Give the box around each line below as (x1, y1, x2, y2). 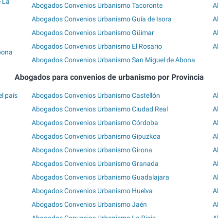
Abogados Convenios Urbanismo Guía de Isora (32, 15, 172, 23)
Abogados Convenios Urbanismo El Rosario (32, 42, 163, 51)
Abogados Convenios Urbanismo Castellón (32, 91, 161, 99)
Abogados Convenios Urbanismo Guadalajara (32, 173, 170, 181)
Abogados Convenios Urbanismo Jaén (32, 200, 147, 208)
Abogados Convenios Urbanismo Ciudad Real (32, 105, 168, 113)
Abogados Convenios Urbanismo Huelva (32, 186, 153, 195)
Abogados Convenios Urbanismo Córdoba (32, 118, 159, 127)
